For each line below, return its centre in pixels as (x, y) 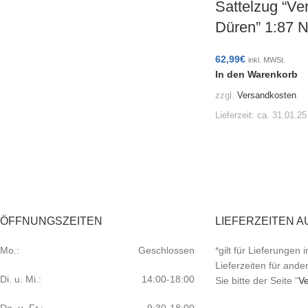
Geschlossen (166, 251)
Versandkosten (266, 95)
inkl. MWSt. (266, 59)
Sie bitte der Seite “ (256, 281)
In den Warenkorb (256, 74)
